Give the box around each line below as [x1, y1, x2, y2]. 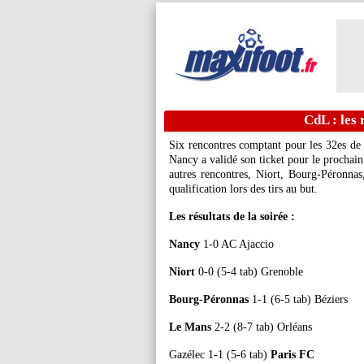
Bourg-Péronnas [169, 293, 249, 305]
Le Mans [169, 321, 211, 333]
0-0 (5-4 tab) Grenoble [195, 266, 303, 278]
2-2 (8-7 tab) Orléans [211, 321, 312, 333]
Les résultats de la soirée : [169, 210, 295, 223]
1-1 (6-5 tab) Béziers [249, 293, 348, 305]
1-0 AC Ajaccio [200, 238, 274, 250]
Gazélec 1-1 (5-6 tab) [169, 349, 271, 361]
